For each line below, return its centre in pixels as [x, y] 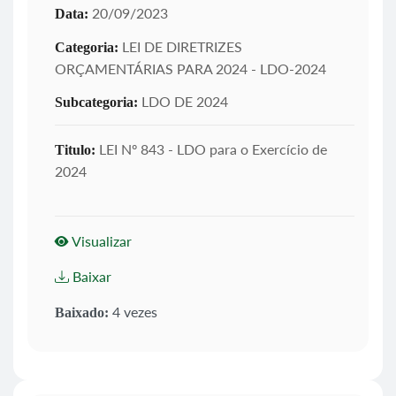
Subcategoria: [96, 102]
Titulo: [75, 149]
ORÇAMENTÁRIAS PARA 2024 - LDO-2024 [190, 68]
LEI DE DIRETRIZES [180, 46]
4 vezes [133, 311]
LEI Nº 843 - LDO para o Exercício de [211, 148]
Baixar [90, 276]
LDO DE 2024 [183, 101]
